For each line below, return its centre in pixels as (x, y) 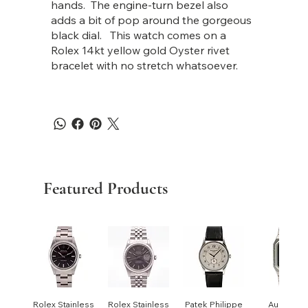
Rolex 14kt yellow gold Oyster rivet (140, 51)
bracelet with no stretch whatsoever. (147, 66)
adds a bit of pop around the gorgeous (151, 20)
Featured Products (106, 188)
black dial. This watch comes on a (138, 35)
